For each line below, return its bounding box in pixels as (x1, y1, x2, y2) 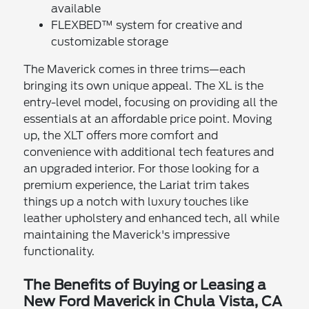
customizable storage (51, 34, 169, 48)
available (51, 1, 101, 15)
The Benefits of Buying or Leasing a (23, 276, 267, 293)
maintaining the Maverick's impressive (23, 228, 230, 241)
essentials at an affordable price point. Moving (23, 112, 273, 126)
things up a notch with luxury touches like (23, 195, 249, 208)
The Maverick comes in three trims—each (23, 62, 246, 76)
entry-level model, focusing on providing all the (23, 95, 278, 109)
